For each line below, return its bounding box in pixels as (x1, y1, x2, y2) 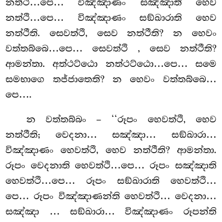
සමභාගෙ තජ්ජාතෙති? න (5, 73, 130, 85)
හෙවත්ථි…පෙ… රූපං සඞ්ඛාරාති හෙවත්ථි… (5, 175, 217, 186)
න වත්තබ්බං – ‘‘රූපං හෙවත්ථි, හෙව (26, 113, 217, 125)
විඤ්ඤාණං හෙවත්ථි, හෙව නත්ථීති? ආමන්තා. (5, 144, 217, 156)
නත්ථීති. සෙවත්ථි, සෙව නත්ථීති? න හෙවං (5, 27, 217, 39)
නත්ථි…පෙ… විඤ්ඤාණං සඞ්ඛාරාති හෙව (5, 12, 217, 23)
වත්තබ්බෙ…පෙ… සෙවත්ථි (5, 43, 138, 54)
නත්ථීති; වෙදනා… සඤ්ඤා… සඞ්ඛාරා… (5, 129, 217, 140)
